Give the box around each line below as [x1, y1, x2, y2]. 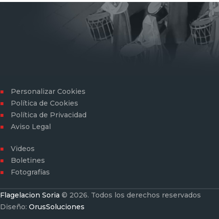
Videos [11, 144, 35, 153]
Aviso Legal [11, 122, 51, 131]
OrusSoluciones [29, 202, 85, 211]
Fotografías [11, 167, 50, 176]
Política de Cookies [11, 98, 79, 108]
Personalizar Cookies [11, 87, 86, 96]
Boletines [11, 155, 45, 165]
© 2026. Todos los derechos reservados [60, 190, 201, 199]
